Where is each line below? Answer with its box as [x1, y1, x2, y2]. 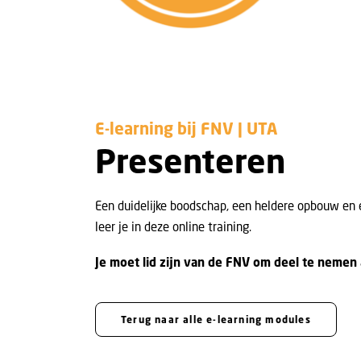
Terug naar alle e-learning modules [121, 313, 311, 326]
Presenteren [95, 140, 285, 182]
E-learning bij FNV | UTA [95, 118, 277, 139]
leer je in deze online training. [95, 218, 251, 234]
